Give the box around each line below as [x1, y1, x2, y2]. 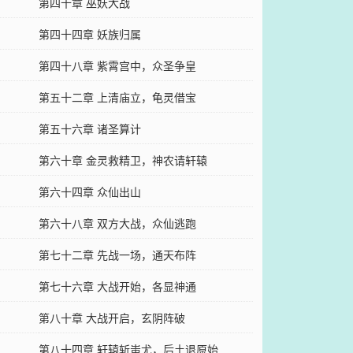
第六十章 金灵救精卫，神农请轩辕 [38, 152, 207, 168]
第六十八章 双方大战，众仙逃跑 [38, 215, 196, 231]
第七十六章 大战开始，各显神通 [38, 278, 196, 294]
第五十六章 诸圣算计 [38, 121, 141, 136]
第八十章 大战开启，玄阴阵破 [38, 310, 185, 325]
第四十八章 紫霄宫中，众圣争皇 [38, 58, 196, 73]
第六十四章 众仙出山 [38, 184, 141, 199]
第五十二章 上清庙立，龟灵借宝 [38, 89, 196, 105]
